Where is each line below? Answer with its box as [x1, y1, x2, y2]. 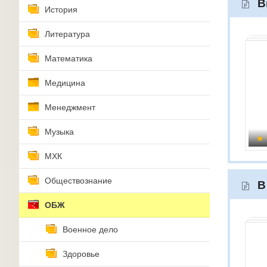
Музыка [45, 127, 74, 136]
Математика [45, 54, 92, 63]
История [45, 5, 77, 14]
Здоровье [63, 249, 100, 259]
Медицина [45, 78, 85, 88]
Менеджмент [45, 103, 95, 112]
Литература [45, 29, 90, 39]
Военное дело [63, 225, 118, 234]
